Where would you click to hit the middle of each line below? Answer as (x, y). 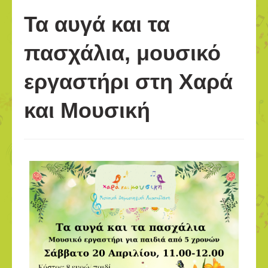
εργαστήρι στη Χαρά (128, 82)
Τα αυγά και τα (97, 25)
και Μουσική (87, 111)
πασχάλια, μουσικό (122, 53)
